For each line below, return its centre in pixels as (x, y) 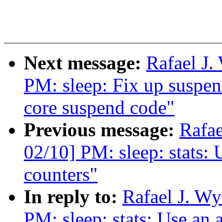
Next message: (85, 63)
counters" (61, 174)
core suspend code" (99, 108)
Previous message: (102, 130)
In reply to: (73, 197)
